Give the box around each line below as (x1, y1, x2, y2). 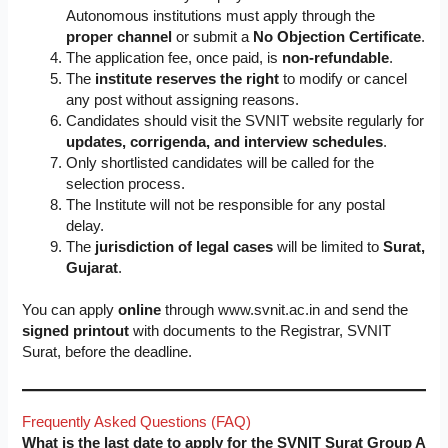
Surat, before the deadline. (22, 344, 193, 361)
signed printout (22, 323, 130, 340)
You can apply (22, 302, 119, 319)
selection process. (66, 175, 186, 192)
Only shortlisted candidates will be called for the (66, 154, 375, 171)
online (118, 302, 162, 319)
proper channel (66, 28, 173, 45)
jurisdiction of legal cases (95, 238, 274, 255)
